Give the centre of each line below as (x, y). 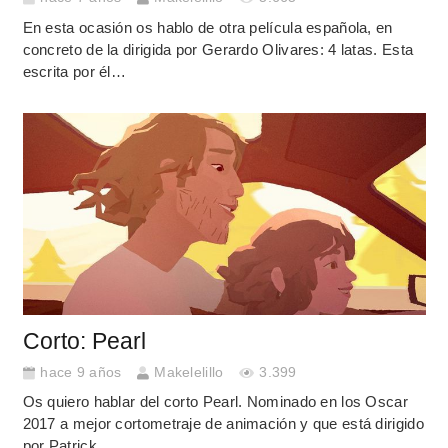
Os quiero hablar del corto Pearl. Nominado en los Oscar (215, 402)
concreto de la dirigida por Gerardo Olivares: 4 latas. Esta (218, 49)
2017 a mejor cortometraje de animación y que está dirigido (223, 424)
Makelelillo (189, 372)
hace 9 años (81, 372)
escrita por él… (74, 71)
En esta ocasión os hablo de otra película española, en (207, 27)
